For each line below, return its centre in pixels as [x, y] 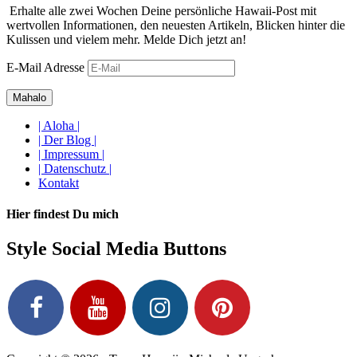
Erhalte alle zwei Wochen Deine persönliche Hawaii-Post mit [163, 10]
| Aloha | [59, 125]
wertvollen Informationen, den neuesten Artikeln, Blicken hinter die [176, 25]
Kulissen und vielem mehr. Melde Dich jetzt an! [126, 39]
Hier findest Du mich [63, 214]
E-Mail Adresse [45, 67]
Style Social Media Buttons [116, 249]
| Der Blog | [67, 139]
